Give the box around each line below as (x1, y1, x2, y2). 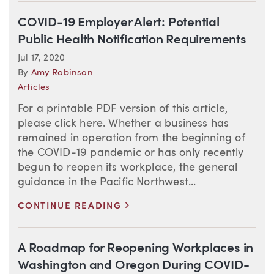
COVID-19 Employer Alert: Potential (18, 17, 220, 30)
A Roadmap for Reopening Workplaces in (18, 242, 254, 256)
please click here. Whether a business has (18, 118, 229, 130)
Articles (18, 83, 50, 93)
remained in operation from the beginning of (18, 133, 245, 144)
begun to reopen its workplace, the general (18, 162, 238, 174)
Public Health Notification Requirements (18, 34, 246, 47)
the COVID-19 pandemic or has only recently (18, 147, 244, 159)
